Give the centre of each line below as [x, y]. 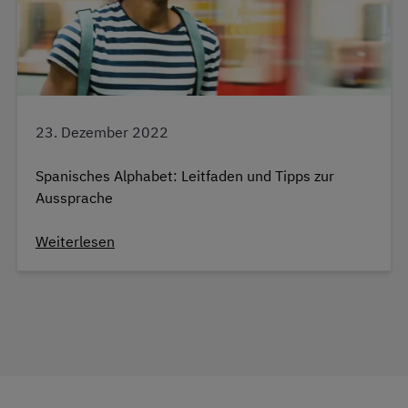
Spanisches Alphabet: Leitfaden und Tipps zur [185, 176]
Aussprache [74, 198]
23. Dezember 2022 [102, 133]
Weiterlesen [75, 242]
